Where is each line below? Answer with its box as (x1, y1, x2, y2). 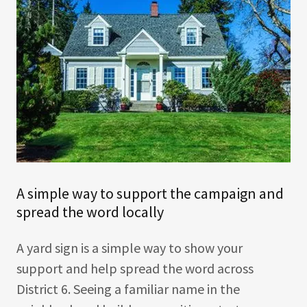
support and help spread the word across (16, 260, 254, 277)
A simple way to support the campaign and (16, 184, 284, 203)
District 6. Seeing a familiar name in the (16, 280, 240, 297)
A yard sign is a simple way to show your (16, 239, 243, 256)
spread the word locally (16, 202, 164, 221)
